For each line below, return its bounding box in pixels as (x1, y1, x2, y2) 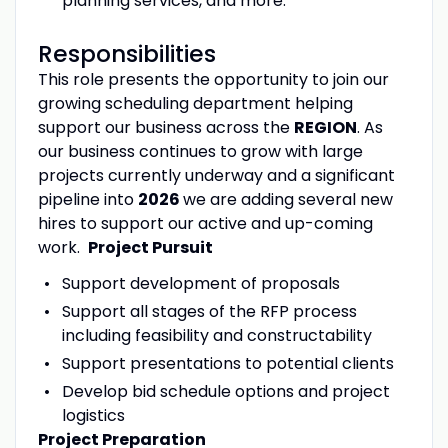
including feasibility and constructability (61, 323, 372, 347)
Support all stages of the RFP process (61, 299, 357, 323)
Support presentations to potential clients (61, 351, 394, 375)
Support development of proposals (61, 271, 340, 295)
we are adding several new (182, 187, 393, 211)
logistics (61, 403, 125, 427)
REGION (293, 115, 357, 139)
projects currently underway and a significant (37, 163, 395, 187)
